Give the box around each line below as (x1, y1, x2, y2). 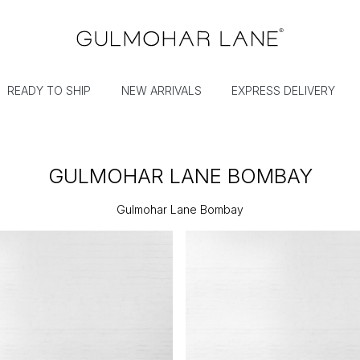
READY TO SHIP (7, 84, 92, 98)
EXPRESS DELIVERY (231, 84, 336, 98)
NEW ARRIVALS (121, 84, 202, 98)
